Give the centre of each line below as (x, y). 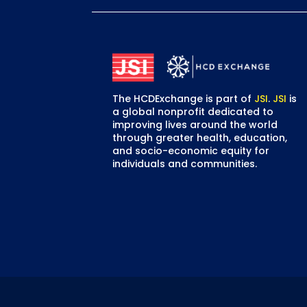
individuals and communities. (185, 163)
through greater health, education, (200, 137)
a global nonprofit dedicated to (193, 111)
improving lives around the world (195, 124)
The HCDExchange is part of (184, 98)
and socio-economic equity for (191, 150)
